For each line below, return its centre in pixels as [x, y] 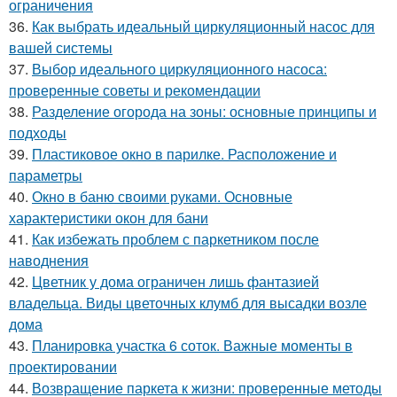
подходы [38, 132]
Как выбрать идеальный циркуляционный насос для [203, 26]
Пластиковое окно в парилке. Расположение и [184, 153]
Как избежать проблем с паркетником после [175, 238]
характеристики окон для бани [109, 217]
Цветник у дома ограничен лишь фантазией [175, 281]
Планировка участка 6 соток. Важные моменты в [192, 345]
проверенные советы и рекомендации [135, 90]
